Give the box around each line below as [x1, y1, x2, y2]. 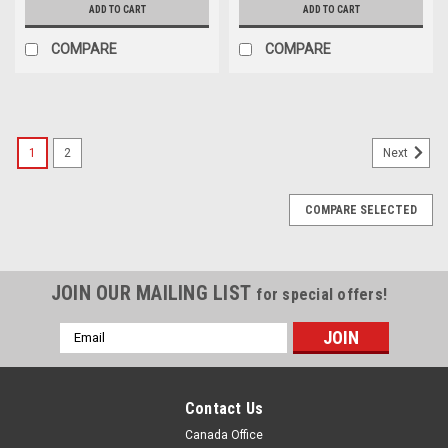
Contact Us [184, 398, 264, 418]
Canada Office [185, 427, 263, 442]
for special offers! [256, 284, 388, 304]
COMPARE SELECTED [305, 202, 417, 217]
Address [59, 344, 113, 361]
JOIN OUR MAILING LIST [50, 280, 257, 305]
